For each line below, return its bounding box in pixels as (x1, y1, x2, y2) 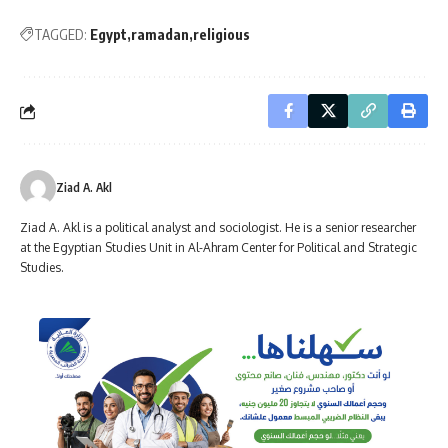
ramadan (131, 26, 189, 44)
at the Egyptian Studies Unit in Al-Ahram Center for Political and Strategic (20, 240, 417, 256)
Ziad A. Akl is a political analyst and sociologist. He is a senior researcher (20, 220, 416, 236)
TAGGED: (34, 26, 87, 44)
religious (193, 26, 250, 44)
